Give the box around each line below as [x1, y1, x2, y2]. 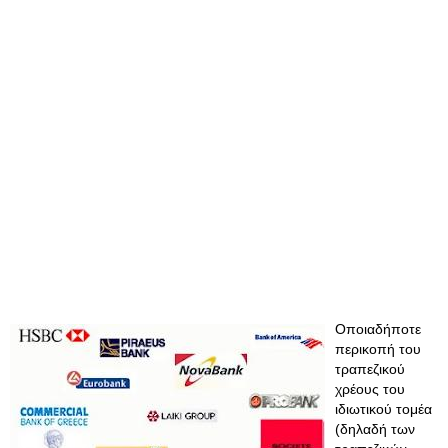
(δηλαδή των [335, 421, 415, 437]
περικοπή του [335, 341, 421, 357]
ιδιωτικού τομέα [335, 401, 432, 417]
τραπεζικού [335, 361, 405, 377]
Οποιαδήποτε [335, 321, 421, 337]
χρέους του [335, 381, 405, 397]
